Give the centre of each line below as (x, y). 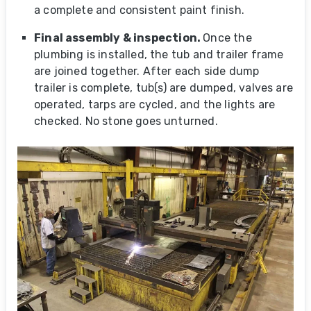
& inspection (159, 38)
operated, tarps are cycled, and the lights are (155, 104)
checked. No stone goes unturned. (126, 121)
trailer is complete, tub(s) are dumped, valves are (163, 88)
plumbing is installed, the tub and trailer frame (159, 54)
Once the (227, 38)
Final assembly (77, 38)
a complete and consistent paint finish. (140, 10)
